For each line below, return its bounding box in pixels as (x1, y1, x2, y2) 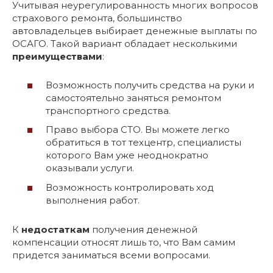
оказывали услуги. (46, 162, 134, 174)
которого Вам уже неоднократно (46, 149, 208, 161)
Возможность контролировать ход (46, 181, 214, 193)
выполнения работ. (46, 194, 140, 206)
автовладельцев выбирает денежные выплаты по (12, 25, 257, 37)
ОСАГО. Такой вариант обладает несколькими (12, 38, 237, 50)
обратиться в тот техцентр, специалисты (46, 136, 241, 149)
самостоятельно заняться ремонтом (46, 91, 221, 104)
